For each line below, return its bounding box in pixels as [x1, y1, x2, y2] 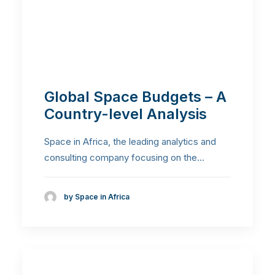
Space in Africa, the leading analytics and [44, 136, 216, 147]
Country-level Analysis [44, 105, 207, 123]
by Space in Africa [64, 192, 130, 202]
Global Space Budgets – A [44, 88, 227, 106]
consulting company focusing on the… [44, 152, 204, 163]
